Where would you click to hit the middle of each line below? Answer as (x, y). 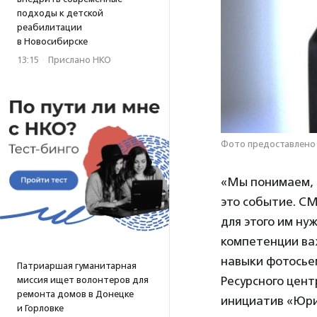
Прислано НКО (80, 60)
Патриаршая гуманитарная (77, 266)
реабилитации (50, 27)
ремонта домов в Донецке (75, 294)
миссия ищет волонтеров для (83, 280)
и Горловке (40, 308)
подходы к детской (60, 13)
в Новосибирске (52, 41)
